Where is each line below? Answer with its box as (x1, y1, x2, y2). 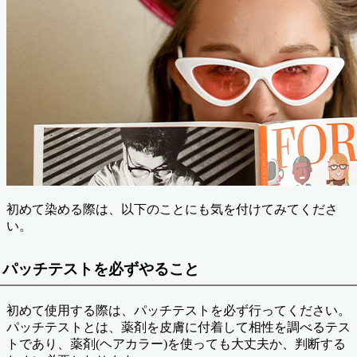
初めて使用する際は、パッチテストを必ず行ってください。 (6, 303, 351, 317)
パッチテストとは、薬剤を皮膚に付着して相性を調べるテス (6, 320, 351, 334)
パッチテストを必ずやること (2, 260, 199, 277)
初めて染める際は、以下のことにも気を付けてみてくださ (6, 202, 338, 216)
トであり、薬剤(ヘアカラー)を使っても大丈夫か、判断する (6, 336, 346, 351)
